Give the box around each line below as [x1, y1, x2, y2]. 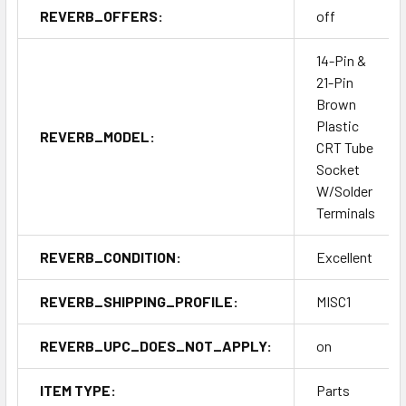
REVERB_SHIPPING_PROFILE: [40, 292, 238, 310]
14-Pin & [316, 51, 366, 69]
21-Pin [316, 72, 353, 91]
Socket [316, 159, 360, 178]
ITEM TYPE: [40, 381, 116, 399]
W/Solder [316, 181, 372, 199]
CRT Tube [316, 138, 373, 156]
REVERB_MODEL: [40, 127, 155, 145]
